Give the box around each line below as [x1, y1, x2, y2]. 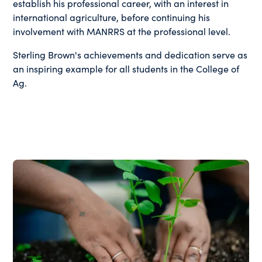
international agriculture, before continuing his [13, 10, 211, 23]
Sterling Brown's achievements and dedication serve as [13, 47, 248, 61]
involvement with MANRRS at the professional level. [13, 24, 231, 37]
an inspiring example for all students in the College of [13, 61, 240, 75]
